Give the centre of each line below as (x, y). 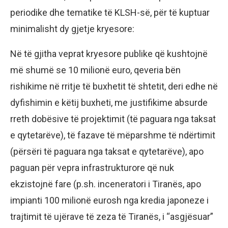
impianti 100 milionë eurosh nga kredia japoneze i (109, 201)
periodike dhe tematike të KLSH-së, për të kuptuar (110, 13)
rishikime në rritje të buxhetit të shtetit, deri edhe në (114, 87)
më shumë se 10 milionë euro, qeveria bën (95, 70)
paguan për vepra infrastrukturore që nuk (92, 168)
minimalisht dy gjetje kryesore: (72, 29)
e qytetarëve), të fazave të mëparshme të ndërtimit (113, 135)
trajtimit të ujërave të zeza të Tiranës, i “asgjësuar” (112, 217)
